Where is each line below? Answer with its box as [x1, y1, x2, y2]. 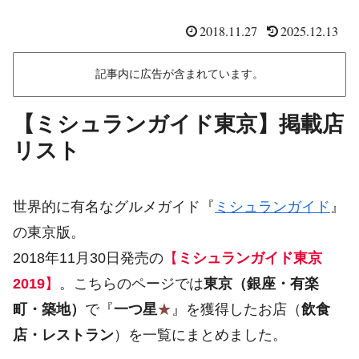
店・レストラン [13, 327, 114, 344]
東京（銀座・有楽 [204, 276, 319, 292]
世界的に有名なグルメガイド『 [13, 199, 215, 216]
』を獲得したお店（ [171, 301, 301, 318]
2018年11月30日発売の [13, 250, 163, 267]
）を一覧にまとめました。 [114, 327, 287, 344]
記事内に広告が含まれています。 [95, 67, 264, 81]
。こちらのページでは [59, 276, 204, 292]
